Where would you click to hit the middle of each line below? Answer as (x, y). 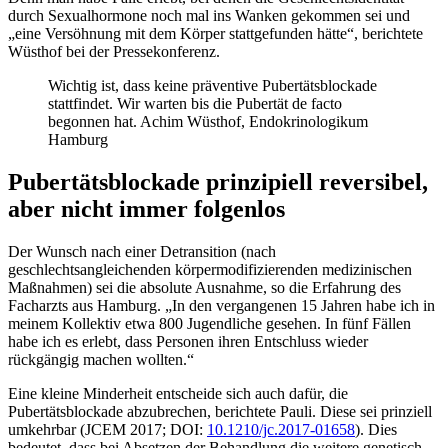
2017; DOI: (168, 430)
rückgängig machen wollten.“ (101, 360)
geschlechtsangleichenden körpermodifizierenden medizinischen (210, 270)
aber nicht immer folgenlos (146, 209)
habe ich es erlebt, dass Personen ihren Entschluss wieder (188, 342)
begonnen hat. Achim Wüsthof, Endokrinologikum (208, 122)
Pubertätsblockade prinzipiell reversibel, (218, 182)
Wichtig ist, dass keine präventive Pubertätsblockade (212, 86)
